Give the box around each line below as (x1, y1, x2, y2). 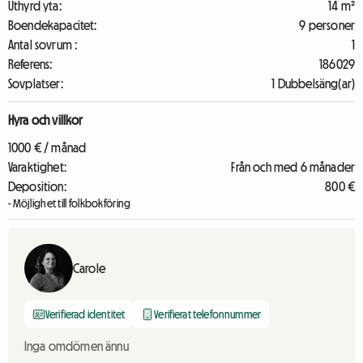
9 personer (299, 19, 355, 32)
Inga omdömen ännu (24, 340, 129, 352)
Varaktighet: (8, 160, 66, 173)
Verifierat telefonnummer (154, 309, 262, 320)
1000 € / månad (8, 141, 87, 154)
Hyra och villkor (8, 113, 83, 126)
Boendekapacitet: (8, 19, 97, 32)
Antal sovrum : (8, 38, 78, 51)
